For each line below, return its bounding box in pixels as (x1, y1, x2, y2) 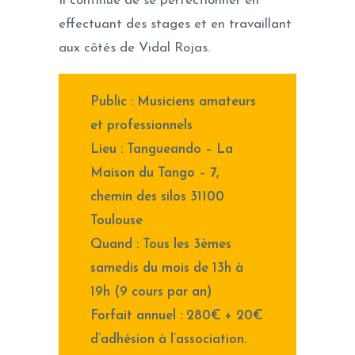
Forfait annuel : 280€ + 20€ (90, 308, 264, 323)
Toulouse (90, 213, 143, 227)
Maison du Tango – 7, (90, 166, 219, 180)
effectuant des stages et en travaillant (59, 17, 292, 31)
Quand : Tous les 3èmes (90, 237, 232, 251)
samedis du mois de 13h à (90, 261, 244, 275)
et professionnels (90, 118, 193, 132)
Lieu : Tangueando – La (90, 142, 234, 156)
